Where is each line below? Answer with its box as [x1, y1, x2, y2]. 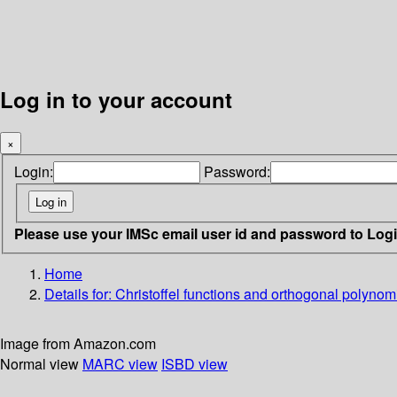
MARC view [82, 353, 158, 374]
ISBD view [161, 353, 228, 374]
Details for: [44, 283, 115, 304]
